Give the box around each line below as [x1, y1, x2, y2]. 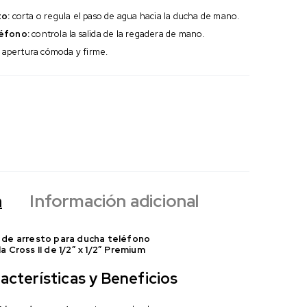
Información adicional [29, 189, 199, 212]
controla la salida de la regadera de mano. [29, 27, 205, 40]
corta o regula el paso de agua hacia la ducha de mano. [10, 10, 240, 22]
